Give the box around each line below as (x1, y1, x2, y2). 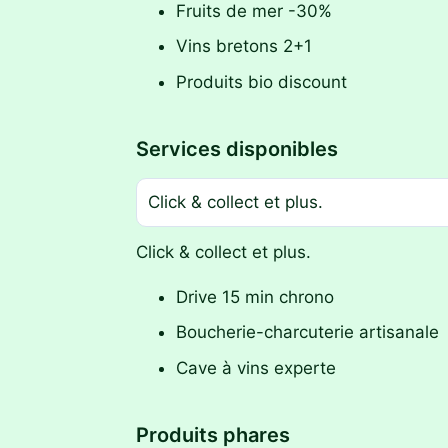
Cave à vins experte (176, 357, 336, 378)
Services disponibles (136, 137, 338, 162)
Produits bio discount (176, 71, 347, 92)
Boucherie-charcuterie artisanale (176, 322, 439, 343)
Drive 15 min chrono (176, 286, 334, 307)
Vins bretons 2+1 (176, 36, 312, 57)
